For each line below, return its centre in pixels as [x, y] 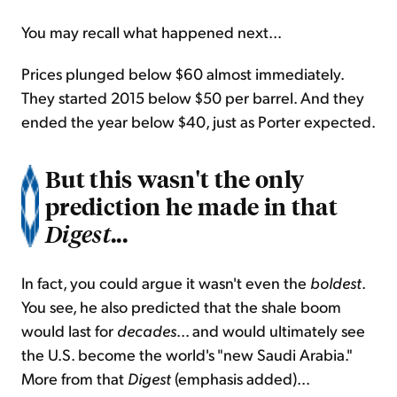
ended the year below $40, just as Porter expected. [198, 121]
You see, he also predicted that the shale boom [181, 307]
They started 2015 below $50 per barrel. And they [193, 97]
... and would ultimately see [271, 331]
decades [147, 331]
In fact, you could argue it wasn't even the [166, 283]
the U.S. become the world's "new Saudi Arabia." [187, 354]
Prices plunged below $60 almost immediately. [183, 74]
